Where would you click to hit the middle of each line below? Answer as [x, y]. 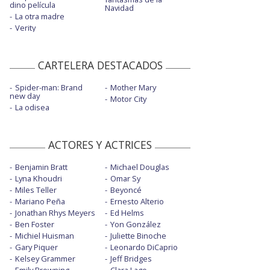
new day [25, 96]
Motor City [128, 99]
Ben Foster [35, 224]
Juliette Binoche [138, 236]
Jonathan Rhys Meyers [55, 213]
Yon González [135, 224]
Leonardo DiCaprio [144, 247]
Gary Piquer [36, 247]
